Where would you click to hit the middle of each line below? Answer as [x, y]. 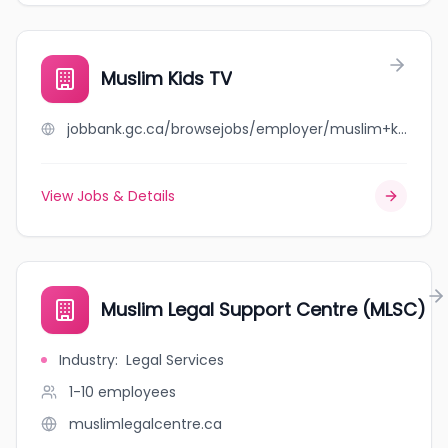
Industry [87, 360]
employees [137, 392]
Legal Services [175, 360]
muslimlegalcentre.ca [145, 424]
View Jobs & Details [108, 196]
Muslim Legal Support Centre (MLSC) [263, 309]
